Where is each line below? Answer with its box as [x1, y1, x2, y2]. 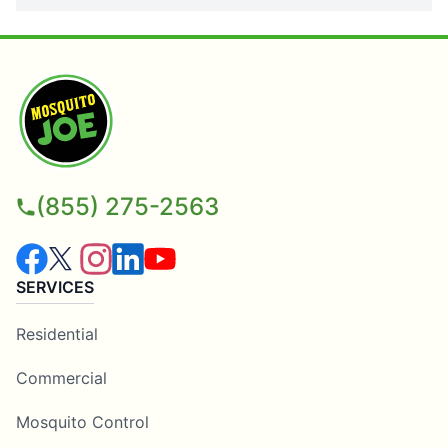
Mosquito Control [16, 411, 149, 432]
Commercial [16, 367, 107, 388]
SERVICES [16, 276, 94, 297]
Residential [16, 323, 98, 344]
